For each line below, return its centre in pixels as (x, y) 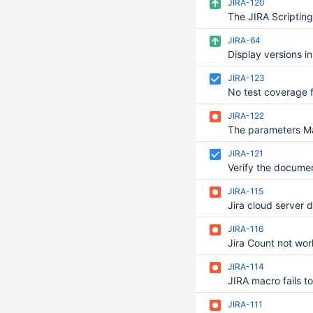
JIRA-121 (246, 153)
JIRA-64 (244, 40)
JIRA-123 (246, 78)
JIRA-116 (246, 229)
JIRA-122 (246, 116)
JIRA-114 (246, 267)
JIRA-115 (246, 191)
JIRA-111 (245, 304)
